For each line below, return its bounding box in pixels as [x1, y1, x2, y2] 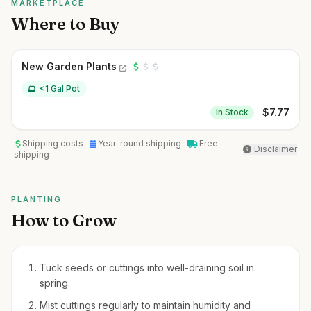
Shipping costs [22, 138, 85, 149]
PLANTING [11, 194, 62, 204]
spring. [40, 277, 70, 289]
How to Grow [11, 210, 117, 230]
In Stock [216, 107, 249, 117]
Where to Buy [11, 14, 120, 34]
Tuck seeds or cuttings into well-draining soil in [40, 262, 254, 274]
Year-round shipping [98, 138, 183, 149]
